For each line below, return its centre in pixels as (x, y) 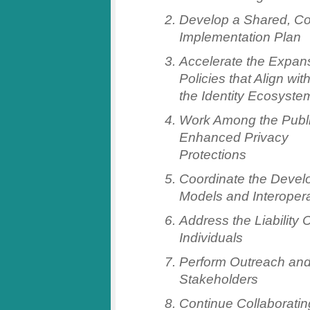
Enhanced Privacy (234, 137)
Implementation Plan (240, 37)
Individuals (211, 238)
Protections (213, 155)
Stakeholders (220, 279)
